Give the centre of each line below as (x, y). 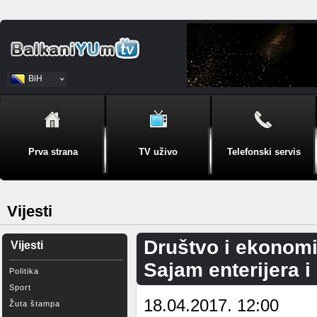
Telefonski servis (264, 152)
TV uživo (158, 152)
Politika (24, 271)
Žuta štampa (35, 304)
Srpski (40, 94)
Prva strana (53, 152)
